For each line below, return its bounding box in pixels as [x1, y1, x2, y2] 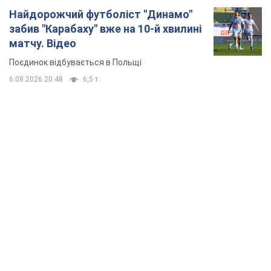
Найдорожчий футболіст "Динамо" [9, 8, 192, 21]
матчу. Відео [9, 37, 76, 50]
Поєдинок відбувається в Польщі [9, 57, 142, 68]
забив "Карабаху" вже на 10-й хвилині [9, 22, 201, 36]
